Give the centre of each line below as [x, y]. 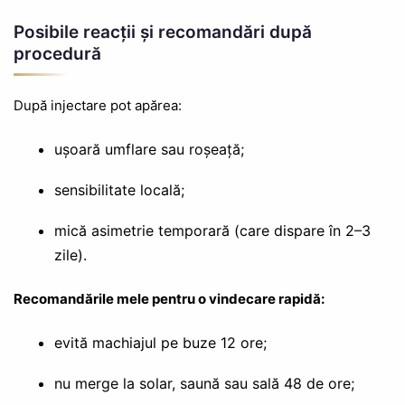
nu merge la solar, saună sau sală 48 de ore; [204, 384]
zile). [70, 255]
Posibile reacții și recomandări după [163, 33]
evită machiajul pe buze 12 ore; [160, 343]
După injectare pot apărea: [98, 106]
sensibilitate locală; [119, 190]
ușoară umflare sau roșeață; [149, 150]
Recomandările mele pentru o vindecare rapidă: [169, 299]
